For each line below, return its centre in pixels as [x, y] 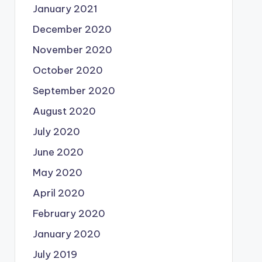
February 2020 [69, 213]
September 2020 [74, 91]
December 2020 [72, 29]
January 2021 [65, 9]
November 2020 [72, 50]
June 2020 [58, 152]
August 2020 [64, 111]
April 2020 [58, 193]
